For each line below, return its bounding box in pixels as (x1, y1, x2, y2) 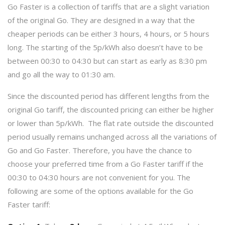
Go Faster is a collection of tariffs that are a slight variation (8, 1, 209, 12)
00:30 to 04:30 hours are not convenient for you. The (8, 172, 190, 182)
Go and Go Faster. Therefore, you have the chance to (8, 145, 192, 155)
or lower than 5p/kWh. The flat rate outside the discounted (8, 118, 213, 128)
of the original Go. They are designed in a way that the (8, 15, 195, 25)
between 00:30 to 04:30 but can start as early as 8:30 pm (8, 55, 207, 66)
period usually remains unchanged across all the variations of (8, 131, 216, 142)
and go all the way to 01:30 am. (8, 69, 115, 79)
